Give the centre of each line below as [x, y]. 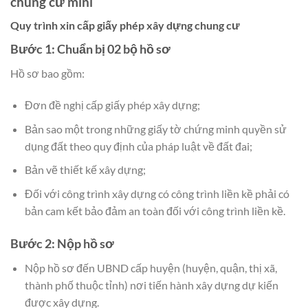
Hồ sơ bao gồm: [47, 74]
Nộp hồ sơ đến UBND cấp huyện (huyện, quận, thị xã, [151, 267]
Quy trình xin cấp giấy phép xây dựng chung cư [125, 25]
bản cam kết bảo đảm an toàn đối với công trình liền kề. [155, 210]
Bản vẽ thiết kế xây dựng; [85, 170]
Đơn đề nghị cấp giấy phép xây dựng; [112, 105]
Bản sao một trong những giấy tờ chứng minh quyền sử [155, 129]
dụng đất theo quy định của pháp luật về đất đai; [138, 146]
